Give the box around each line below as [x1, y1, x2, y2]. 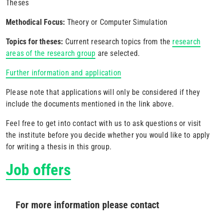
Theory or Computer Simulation [67, 18, 168, 27]
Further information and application [6, 68, 121, 77]
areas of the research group [6, 49, 96, 58]
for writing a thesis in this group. [6, 142, 111, 151]
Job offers [6, 161, 71, 179]
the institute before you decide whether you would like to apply [6, 130, 210, 140]
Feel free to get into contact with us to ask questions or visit [6, 119, 201, 128]
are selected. [95, 49, 140, 58]
